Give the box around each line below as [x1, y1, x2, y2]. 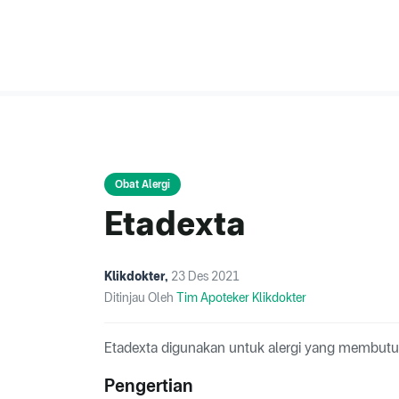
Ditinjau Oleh [104, 290, 176, 305]
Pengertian [104, 375, 193, 397]
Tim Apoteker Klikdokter [176, 290, 306, 305]
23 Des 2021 [171, 269, 240, 284]
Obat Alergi [115, 178, 170, 191]
